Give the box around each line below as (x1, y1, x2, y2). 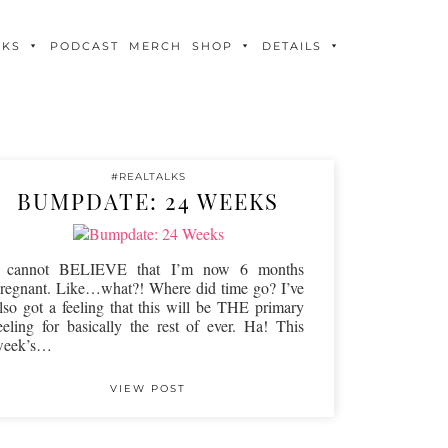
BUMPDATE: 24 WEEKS (17, 186, 279, 216)
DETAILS (262, 39, 322, 54)
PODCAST (50, 39, 119, 54)
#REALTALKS (110, 170, 186, 183)
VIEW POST (110, 382, 186, 395)
